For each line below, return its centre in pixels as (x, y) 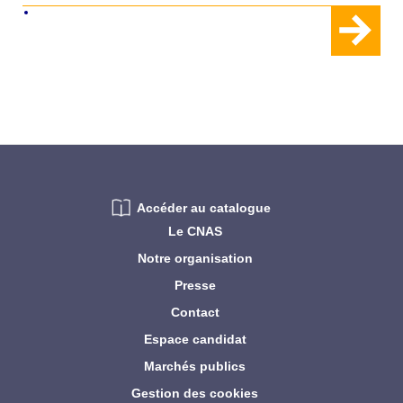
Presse (195, 286)
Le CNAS (195, 232)
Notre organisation (195, 259)
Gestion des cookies (195, 394)
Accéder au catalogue (204, 208)
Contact (195, 313)
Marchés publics (195, 367)
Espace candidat (195, 340)
